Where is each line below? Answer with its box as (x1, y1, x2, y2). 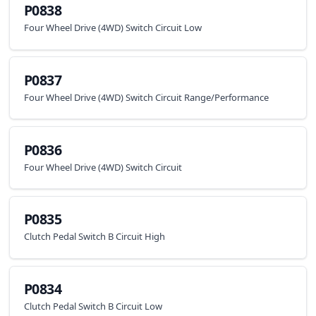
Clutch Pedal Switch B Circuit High (23, 230, 165, 243)
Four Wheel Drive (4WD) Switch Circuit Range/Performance (23, 90, 269, 104)
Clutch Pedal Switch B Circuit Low (23, 300, 162, 313)
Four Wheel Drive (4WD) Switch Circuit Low (23, 21, 202, 35)
